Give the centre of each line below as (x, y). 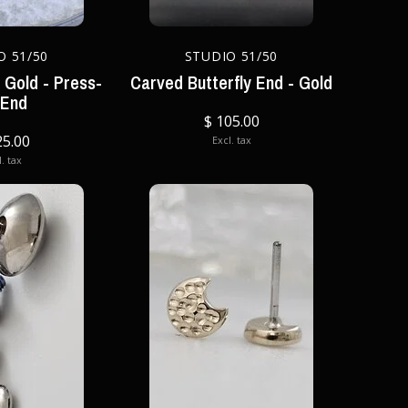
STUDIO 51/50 (231, 56)
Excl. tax (231, 140)
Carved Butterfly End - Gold (231, 82)
